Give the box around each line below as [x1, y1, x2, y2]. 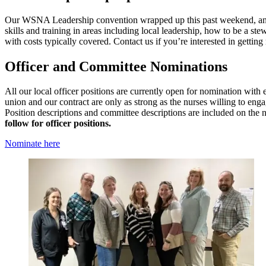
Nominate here [5, 138, 60, 149]
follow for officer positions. [5, 118, 111, 129]
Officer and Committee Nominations [5, 58, 231, 74]
